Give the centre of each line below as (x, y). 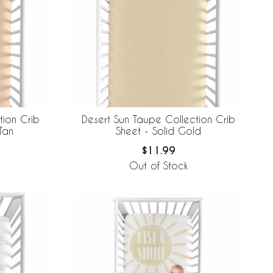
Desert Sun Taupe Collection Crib (158, 119)
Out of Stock (158, 166)
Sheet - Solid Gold (158, 130)
